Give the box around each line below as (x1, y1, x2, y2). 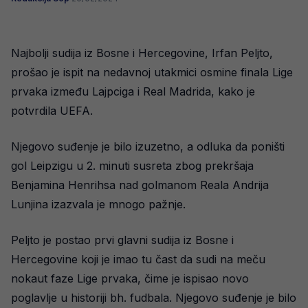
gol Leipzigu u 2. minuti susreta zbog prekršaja (11, 159, 254, 173)
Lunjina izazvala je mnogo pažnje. (11, 197, 186, 211)
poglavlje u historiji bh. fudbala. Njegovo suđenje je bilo (11, 291, 296, 305)
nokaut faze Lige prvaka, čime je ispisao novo (11, 272, 249, 285)
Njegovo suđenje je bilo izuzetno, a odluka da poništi (11, 140, 285, 153)
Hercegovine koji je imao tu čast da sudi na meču (11, 252, 265, 266)
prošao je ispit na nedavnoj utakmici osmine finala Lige (11, 65, 293, 79)
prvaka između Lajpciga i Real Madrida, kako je (11, 85, 255, 98)
